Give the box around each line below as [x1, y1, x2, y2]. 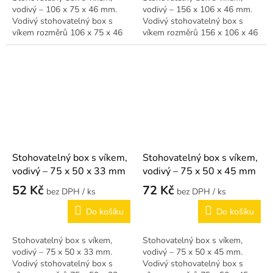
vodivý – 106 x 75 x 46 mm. [12, 3, 117, 15]
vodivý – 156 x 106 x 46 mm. [143, 3, 252, 15]
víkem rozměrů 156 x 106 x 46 [143, 26, 258, 38]
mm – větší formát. [143, 38, 214, 50]
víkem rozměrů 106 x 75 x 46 [12, 26, 122, 38]
